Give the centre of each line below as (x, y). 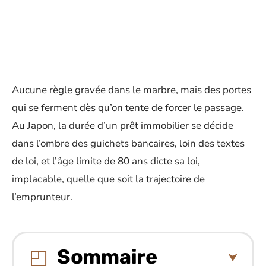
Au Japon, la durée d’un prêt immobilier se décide (123, 126)
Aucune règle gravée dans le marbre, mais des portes (132, 90)
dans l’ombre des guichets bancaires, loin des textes (128, 143)
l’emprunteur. (42, 197)
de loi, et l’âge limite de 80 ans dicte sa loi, (106, 161)
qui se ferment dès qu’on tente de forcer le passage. (128, 108)
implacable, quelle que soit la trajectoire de (108, 179)
